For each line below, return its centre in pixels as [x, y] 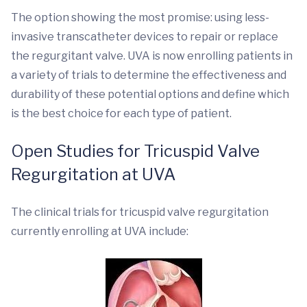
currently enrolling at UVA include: [100, 231]
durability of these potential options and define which [150, 94]
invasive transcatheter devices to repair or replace [145, 37]
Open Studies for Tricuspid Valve [135, 151]
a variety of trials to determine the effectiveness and [149, 75]
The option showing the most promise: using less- [140, 17]
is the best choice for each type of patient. [121, 113]
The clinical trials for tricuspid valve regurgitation [140, 212]
